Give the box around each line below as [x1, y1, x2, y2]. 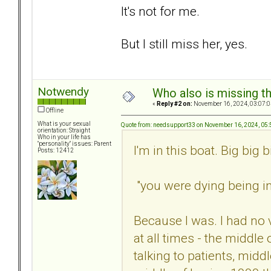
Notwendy [38, 85, 89, 99]
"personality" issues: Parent [38, 140, 111, 148]
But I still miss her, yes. [121, 36, 247, 51]
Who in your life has [38, 134, 91, 141]
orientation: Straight [38, 127, 90, 134]
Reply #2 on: [157, 100, 192, 108]
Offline [45, 107, 64, 114]
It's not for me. [121, 3, 200, 19]
